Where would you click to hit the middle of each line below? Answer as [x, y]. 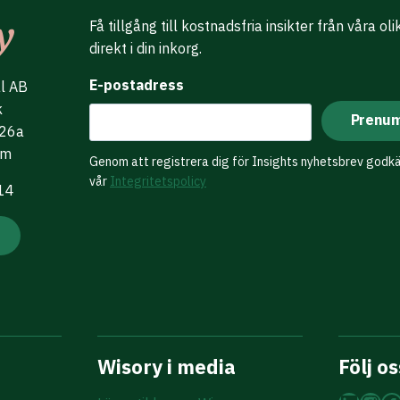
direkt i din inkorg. [146, 48]
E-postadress [137, 85]
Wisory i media [167, 367]
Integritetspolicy [158, 181]
